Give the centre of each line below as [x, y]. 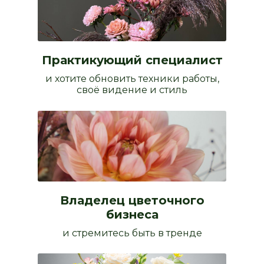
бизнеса [132, 215]
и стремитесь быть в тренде [132, 233]
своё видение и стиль [132, 90]
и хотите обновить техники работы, [132, 79]
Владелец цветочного [132, 201]
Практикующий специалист [132, 60]
